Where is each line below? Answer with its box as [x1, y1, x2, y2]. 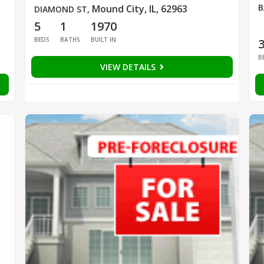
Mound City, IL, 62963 [91, 2, 187, 16]
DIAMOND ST [34, 4, 87, 15]
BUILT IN [90, 35, 116, 44]
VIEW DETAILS [100, 61, 158, 73]
